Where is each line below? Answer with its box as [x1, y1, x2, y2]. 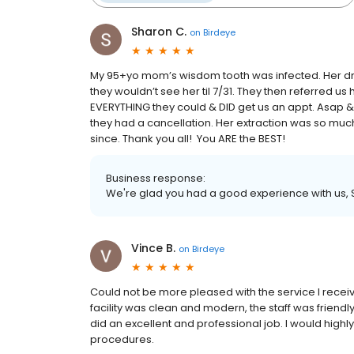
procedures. [90, 332, 154, 347]
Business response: [106, 171, 205, 186]
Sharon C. [131, 24, 186, 40]
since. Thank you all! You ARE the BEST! [90, 131, 285, 146]
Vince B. [131, 240, 175, 256]
